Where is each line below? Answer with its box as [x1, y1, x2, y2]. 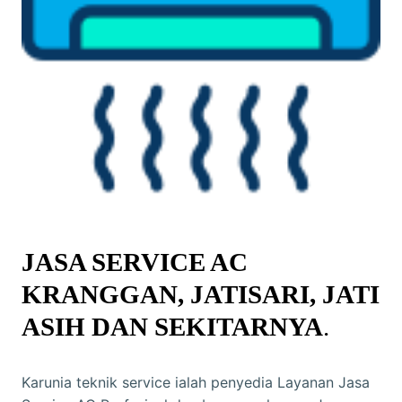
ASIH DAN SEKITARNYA [22, 312, 323, 342]
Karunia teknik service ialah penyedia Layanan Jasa [22, 373, 370, 392]
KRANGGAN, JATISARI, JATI [22, 280, 380, 310]
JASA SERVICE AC [22, 248, 248, 277]
